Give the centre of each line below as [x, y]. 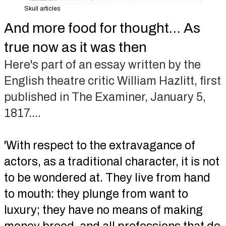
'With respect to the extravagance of [99, 145]
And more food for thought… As [102, 28]
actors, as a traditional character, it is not [111, 161]
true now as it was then [75, 47]
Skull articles [42, 8]
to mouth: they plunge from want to [96, 194]
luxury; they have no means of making [103, 210]
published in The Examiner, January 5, [105, 97]
